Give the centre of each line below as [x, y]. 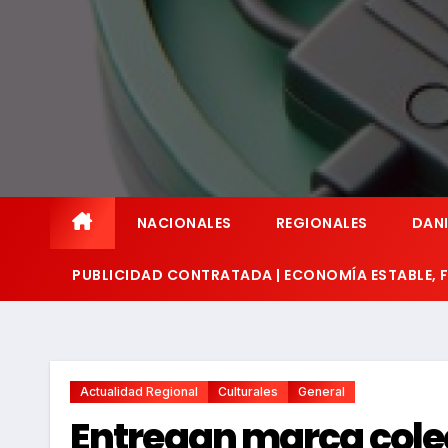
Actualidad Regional [139, 391]
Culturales [248, 391]
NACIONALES [184, 223]
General [321, 391]
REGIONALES [321, 223]
